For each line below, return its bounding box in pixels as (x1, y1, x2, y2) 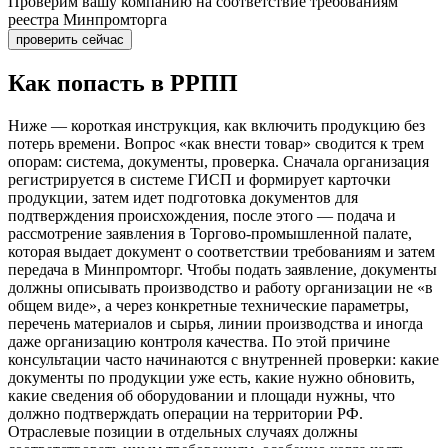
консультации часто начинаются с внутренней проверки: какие (8, 351, 439, 369)
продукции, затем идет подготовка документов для (8, 189, 358, 207)
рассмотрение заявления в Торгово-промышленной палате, (8, 225, 412, 243)
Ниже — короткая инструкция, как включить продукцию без (8, 117, 425, 135)
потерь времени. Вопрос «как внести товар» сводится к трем (8, 135, 424, 153)
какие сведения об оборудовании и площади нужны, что (8, 387, 395, 405)
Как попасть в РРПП (8, 70, 238, 97)
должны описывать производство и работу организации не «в (8, 279, 433, 297)
